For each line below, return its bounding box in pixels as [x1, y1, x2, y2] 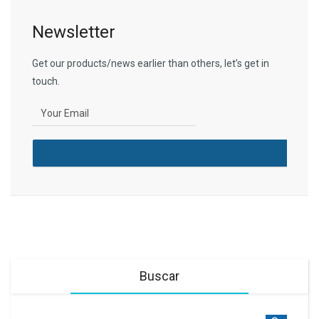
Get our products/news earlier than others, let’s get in [32, 58, 269, 70]
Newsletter [32, 22, 115, 43]
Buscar [140, 268, 179, 284]
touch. [32, 75, 60, 88]
